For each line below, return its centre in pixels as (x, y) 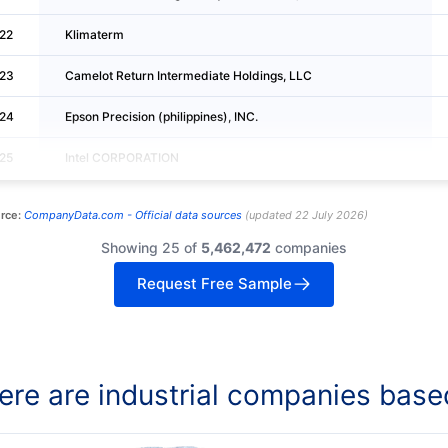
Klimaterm (94, 34)
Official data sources (188, 215)
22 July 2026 (329, 215)
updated (270, 215)
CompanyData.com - (77, 215)
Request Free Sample (214, 284)
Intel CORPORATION (121, 157)
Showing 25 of (151, 248)
